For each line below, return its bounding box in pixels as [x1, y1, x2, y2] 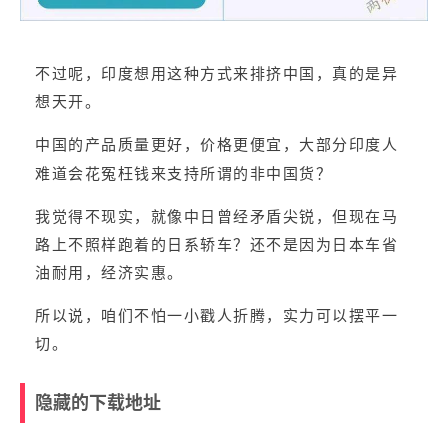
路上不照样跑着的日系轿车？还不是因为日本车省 [35, 236, 398, 253]
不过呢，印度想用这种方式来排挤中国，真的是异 [35, 66, 398, 83]
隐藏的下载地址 [35, 391, 161, 413]
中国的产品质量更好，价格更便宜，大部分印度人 [35, 137, 398, 154]
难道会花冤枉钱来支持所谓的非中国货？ [35, 165, 332, 182]
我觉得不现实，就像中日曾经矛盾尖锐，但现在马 [35, 208, 398, 225]
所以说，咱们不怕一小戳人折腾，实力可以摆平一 [35, 307, 398, 324]
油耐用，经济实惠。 [35, 264, 184, 281]
